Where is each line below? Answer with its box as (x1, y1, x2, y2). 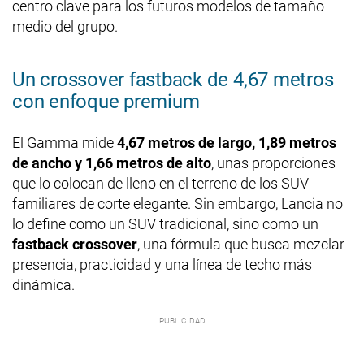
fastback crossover (12, 235, 137, 253)
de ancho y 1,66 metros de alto (12, 154, 211, 171)
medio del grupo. (12, 17, 118, 35)
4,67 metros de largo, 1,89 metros (117, 133, 336, 151)
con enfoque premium (12, 89, 200, 113)
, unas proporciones (211, 154, 336, 171)
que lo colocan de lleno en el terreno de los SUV (12, 174, 309, 192)
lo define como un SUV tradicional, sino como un (12, 214, 318, 232)
